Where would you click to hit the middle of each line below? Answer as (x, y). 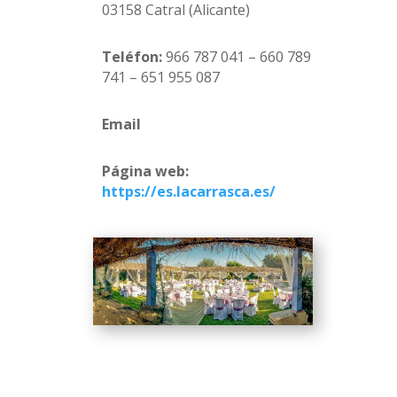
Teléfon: (133, 57)
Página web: (145, 171)
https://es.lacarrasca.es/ (188, 192)
